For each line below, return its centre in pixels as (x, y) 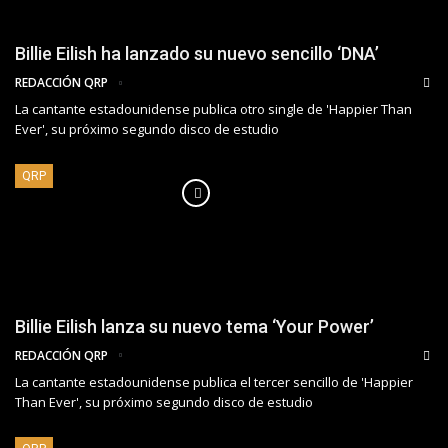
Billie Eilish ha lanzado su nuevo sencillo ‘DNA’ (197, 54)
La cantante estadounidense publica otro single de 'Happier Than (213, 109)
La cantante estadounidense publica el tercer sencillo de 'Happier (214, 381)
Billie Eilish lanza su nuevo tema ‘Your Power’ (194, 326)
